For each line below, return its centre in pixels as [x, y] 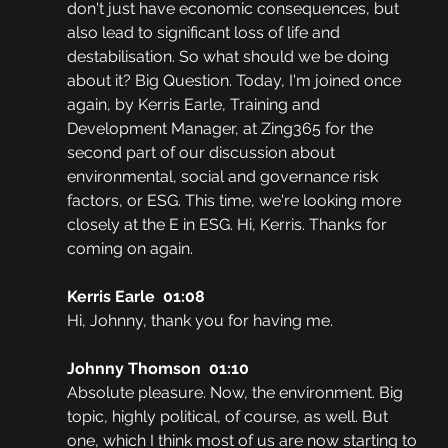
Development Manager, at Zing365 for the [221, 129]
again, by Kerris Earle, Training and [195, 105]
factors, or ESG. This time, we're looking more [235, 201]
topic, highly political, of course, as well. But [229, 417]
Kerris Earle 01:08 [135, 297]
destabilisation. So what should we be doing [229, 57]
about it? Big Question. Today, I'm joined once [235, 81]
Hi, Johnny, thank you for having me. [201, 321]
